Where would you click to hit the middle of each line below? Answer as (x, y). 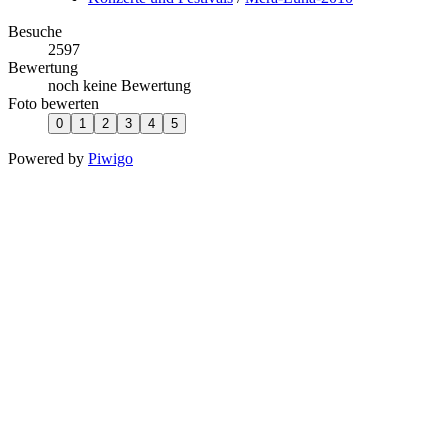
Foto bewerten (53, 103)
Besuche (35, 31)
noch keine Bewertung (119, 85)
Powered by (48, 158)
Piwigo (110, 158)
